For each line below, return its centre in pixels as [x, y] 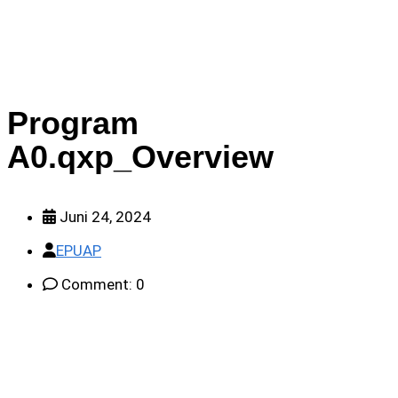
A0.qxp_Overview [140, 156]
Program [73, 123]
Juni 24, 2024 [103, 217]
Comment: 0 [101, 285]
